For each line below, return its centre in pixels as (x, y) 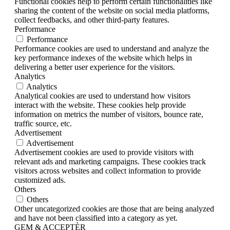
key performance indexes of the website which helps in (103, 58)
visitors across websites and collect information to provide (108, 171)
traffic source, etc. (43, 124)
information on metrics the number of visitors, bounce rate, (109, 114)
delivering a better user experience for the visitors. (95, 67)
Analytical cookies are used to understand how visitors (102, 96)
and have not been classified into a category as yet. (96, 218)
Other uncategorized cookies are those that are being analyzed (114, 209)
